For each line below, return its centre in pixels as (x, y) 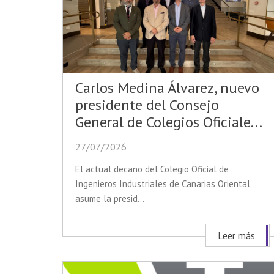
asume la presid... (110, 199)
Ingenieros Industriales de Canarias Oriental (163, 184)
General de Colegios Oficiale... (169, 122)
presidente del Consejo (147, 105)
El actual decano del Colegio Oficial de (152, 169)
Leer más (236, 236)
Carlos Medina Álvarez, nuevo (167, 88)
